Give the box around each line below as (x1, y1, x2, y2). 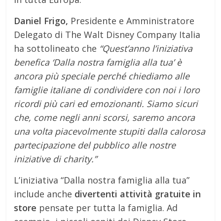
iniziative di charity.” (14, 153, 97, 165)
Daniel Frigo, (14, 15, 69, 27)
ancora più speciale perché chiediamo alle (14, 70, 190, 82)
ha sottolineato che (14, 42, 100, 54)
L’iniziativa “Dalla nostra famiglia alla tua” (14, 174, 190, 186)
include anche (14, 188, 75, 200)
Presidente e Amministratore (68, 15, 195, 27)
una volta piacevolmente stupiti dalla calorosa (14, 125, 206, 137)
